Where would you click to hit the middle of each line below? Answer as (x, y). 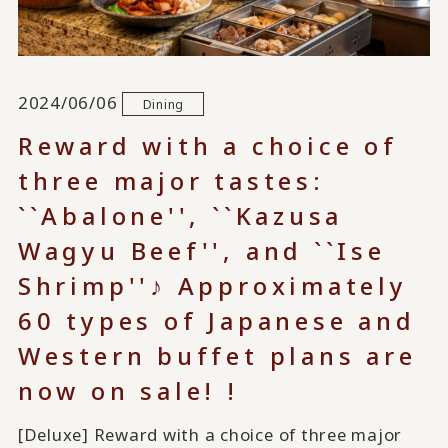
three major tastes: (171, 180)
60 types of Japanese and (216, 320)
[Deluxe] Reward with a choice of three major (210, 434)
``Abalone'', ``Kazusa (180, 215)
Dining (163, 103)
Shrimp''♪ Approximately (212, 285)
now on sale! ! (128, 390)
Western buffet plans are (217, 355)
